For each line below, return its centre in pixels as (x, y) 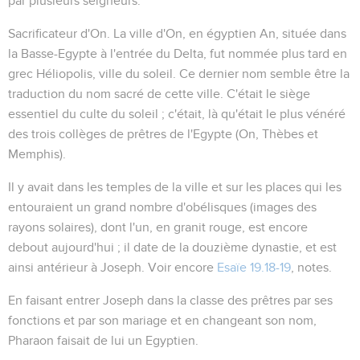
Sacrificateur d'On (57, 33)
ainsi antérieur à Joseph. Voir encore (112, 267)
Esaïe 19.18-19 (254, 267)
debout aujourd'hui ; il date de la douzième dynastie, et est (172, 247)
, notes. (311, 267)
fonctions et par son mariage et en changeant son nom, (162, 320)
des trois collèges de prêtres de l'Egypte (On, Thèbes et (163, 134)
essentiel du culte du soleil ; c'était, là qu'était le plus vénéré (177, 114)
